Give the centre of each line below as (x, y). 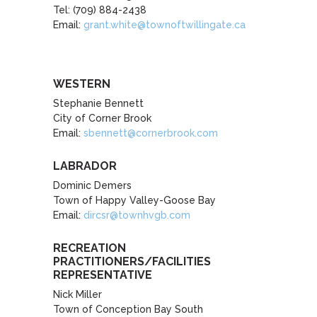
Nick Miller (77, 294)
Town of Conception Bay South (128, 309)
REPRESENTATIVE (102, 275)
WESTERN (81, 83)
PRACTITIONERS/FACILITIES (132, 261)
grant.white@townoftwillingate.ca (164, 24)
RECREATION (89, 248)
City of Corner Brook (102, 118)
